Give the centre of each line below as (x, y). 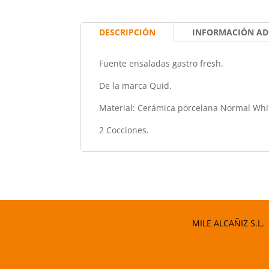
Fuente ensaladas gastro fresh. (162, 63)
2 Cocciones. (124, 130)
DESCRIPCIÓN (128, 32)
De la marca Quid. (136, 85)
